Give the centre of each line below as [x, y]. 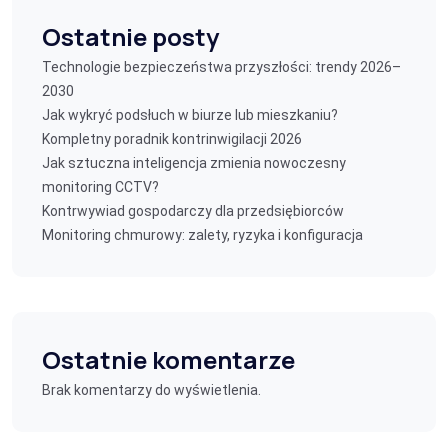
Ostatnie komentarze [168, 359]
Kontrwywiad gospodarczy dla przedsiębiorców [193, 211]
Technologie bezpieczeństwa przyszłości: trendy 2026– [221, 67]
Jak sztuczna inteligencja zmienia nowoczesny [194, 163]
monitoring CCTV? [100, 187]
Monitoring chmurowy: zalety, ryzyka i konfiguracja [202, 235]
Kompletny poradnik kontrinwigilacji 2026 [172, 139]
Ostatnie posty [130, 36]
